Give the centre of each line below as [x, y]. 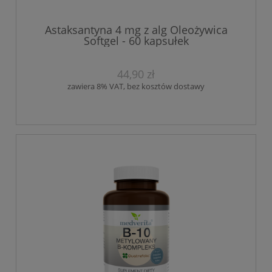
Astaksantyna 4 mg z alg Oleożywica [136, 29]
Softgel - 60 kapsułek [136, 40]
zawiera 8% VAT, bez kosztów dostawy [136, 86]
